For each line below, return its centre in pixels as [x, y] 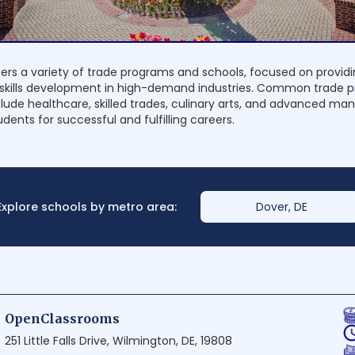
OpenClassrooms [62, 319]
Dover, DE [282, 207]
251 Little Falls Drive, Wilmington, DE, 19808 [118, 341]
